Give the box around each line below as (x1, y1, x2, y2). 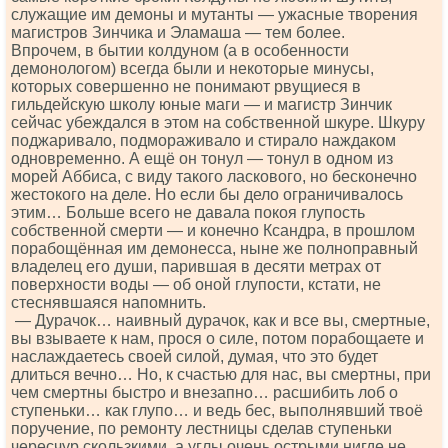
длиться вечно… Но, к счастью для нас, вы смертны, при (11, 366, 431, 383)
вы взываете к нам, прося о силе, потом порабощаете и (11, 330, 424, 347)
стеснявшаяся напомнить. (11, 294, 206, 311)
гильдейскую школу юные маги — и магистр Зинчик (11, 96, 392, 113)
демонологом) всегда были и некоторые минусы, (11, 60, 374, 77)
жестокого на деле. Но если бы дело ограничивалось (11, 186, 403, 203)
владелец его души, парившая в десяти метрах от (11, 258, 381, 275)
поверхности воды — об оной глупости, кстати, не (11, 276, 381, 293)
